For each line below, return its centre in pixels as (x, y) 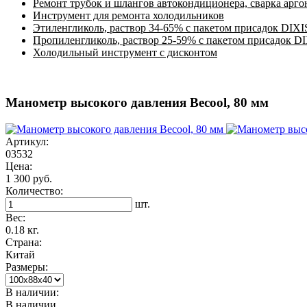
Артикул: (27, 141)
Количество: (34, 191)
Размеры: (27, 267)
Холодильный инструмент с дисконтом (125, 53)
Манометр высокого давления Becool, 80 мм (137, 103)
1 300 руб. (29, 178)
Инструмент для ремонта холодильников (128, 16)
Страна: (24, 242)
